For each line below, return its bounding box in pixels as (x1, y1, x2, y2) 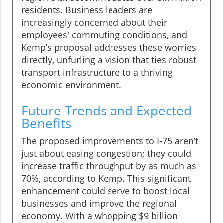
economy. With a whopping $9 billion (21, 209, 178, 222)
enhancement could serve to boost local (21, 184, 190, 197)
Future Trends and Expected (21, 101, 192, 119)
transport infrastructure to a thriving (21, 66, 173, 78)
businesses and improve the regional (21, 197, 177, 209)
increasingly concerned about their (21, 16, 167, 28)
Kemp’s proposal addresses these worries (21, 41, 196, 53)
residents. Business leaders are (21, 3, 152, 16)
